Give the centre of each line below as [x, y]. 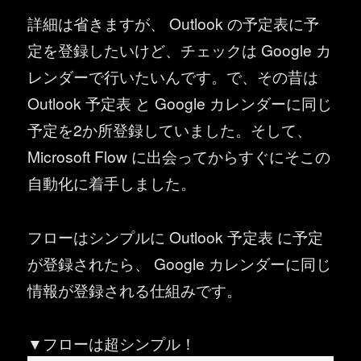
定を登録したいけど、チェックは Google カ [180, 49]
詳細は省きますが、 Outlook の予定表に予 [174, 23]
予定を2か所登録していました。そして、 [170, 129]
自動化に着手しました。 [112, 182]
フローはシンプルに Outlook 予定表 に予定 [176, 236]
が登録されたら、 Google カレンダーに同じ [180, 263]
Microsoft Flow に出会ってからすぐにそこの [179, 156]
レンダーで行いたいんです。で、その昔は [173, 76]
